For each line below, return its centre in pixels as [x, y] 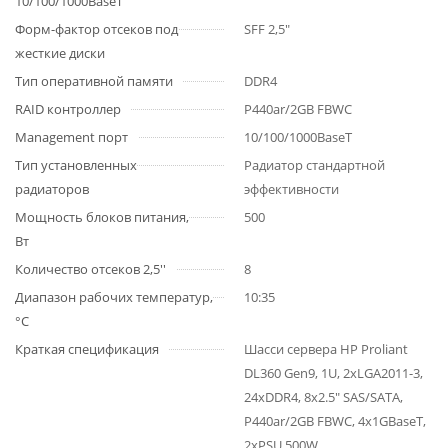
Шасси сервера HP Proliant [326, 349]
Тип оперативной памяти [94, 81]
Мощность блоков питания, [102, 217]
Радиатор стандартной [314, 165]
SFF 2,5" [267, 29]
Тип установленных [76, 165]
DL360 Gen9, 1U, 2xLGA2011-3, [333, 373]
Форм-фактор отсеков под [96, 29]
